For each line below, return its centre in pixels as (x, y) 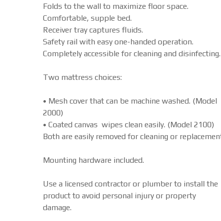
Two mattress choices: (82, 77)
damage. (57, 207)
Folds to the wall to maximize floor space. (116, 6)
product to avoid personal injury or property (119, 196)
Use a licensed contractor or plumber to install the (130, 184)
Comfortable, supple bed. (87, 18)
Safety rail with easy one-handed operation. (118, 42)
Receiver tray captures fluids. (93, 30)
